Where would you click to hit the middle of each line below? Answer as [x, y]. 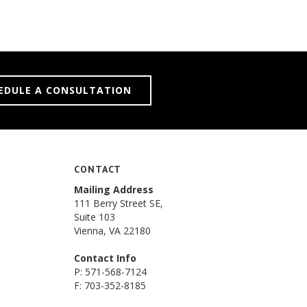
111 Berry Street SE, [119, 203]
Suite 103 [95, 217]
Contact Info [105, 258]
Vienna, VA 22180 [112, 231]
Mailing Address [114, 189]
